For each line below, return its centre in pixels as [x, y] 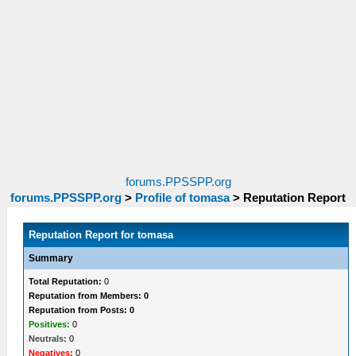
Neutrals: [48, 339]
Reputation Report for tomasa [101, 235]
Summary [51, 258]
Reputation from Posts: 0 [82, 310]
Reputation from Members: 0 [89, 296]
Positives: [50, 324]
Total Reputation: [66, 281]
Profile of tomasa [182, 198]
